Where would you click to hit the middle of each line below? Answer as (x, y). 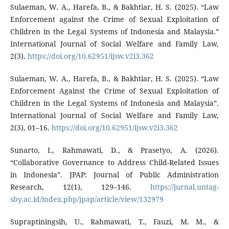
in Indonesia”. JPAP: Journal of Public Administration (114, 175)
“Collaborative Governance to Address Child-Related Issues (114, 163)
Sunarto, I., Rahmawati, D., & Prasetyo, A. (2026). (114, 150)
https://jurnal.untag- (185, 187)
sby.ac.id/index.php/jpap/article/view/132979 (87, 199)
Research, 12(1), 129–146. (80, 187)
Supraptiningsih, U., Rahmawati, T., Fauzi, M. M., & (114, 222)
